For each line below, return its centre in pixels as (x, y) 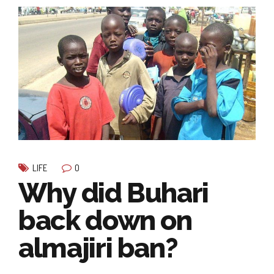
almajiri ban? (98, 248)
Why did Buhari (114, 193)
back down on (105, 221)
